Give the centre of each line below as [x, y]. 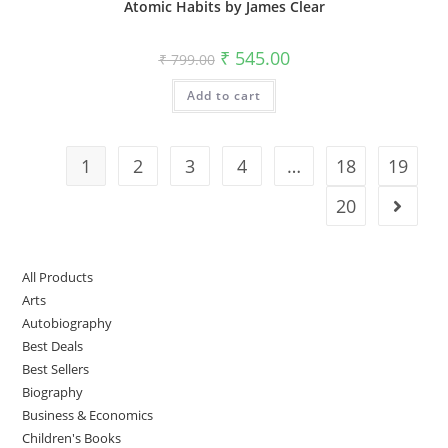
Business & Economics [88, 414]
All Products [58, 276]
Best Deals [53, 345]
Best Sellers [56, 368]
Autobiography [67, 322]
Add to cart [224, 96]
